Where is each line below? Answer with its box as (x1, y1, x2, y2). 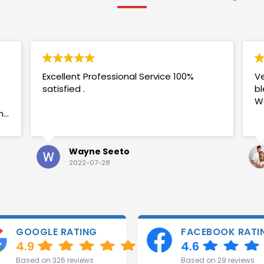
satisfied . (42, 82, 85, 95)
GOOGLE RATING (16, 225, 97, 239)
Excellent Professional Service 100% (42, 70, 194, 82)
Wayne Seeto (69, 145, 130, 157)
